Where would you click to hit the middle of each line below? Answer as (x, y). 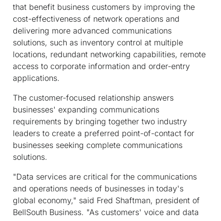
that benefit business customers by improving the (104, 7)
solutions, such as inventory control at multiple (98, 42)
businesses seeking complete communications (98, 145)
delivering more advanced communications (92, 30)
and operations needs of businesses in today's (98, 188)
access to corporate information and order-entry (101, 66)
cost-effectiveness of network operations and (96, 18)
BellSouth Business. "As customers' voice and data (106, 212)
